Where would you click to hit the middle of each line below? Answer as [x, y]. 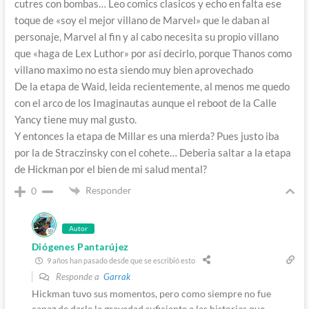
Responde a [78, 277]
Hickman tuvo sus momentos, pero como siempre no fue [151, 294]
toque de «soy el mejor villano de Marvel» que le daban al [142, 20]
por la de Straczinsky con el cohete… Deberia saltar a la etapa [152, 153]
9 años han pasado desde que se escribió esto [120, 260]
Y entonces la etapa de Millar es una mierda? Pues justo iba [147, 136]
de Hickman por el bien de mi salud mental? [110, 169]
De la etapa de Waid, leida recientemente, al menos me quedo [152, 87]
